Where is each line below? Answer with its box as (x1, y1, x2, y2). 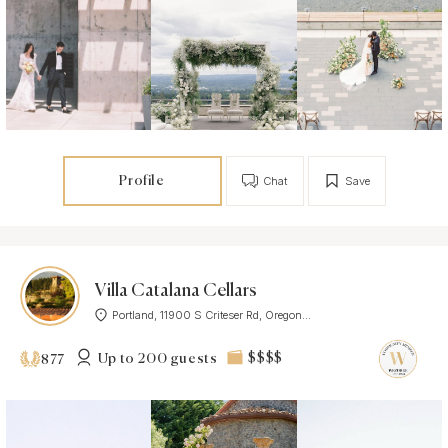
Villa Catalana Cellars (95, 281, 257, 300)
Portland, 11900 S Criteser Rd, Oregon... (112, 307, 311, 322)
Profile (119, 174, 165, 188)
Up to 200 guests (97, 352, 218, 366)
